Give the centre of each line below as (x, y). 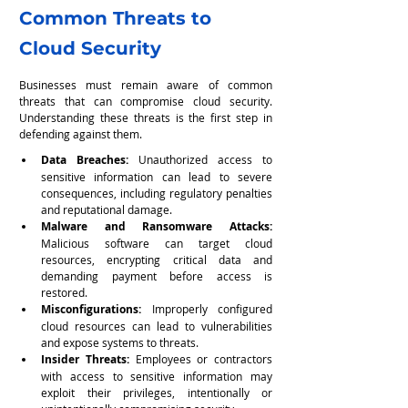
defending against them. (81, 133)
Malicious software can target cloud (157, 243)
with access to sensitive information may (157, 376)
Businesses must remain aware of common (146, 84)
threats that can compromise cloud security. (146, 101)
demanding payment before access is (157, 275)
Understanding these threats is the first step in (146, 117)
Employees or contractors (204, 358)
